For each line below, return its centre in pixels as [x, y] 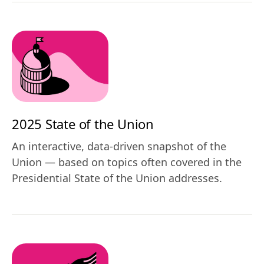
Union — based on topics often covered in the [127, 162]
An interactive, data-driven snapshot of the [119, 146]
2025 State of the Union [83, 123]
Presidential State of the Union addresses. [117, 178]
